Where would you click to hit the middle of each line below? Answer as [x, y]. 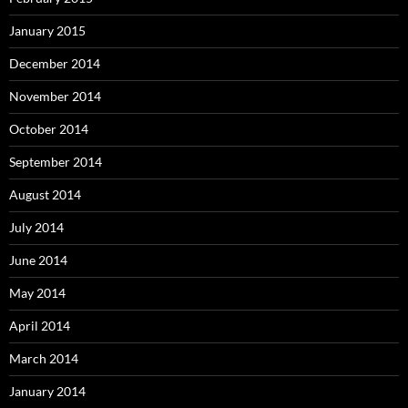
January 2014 [47, 392]
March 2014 [44, 359]
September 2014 [56, 162]
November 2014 [55, 97]
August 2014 [45, 195]
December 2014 [55, 64]
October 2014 [49, 129]
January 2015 [47, 31]
